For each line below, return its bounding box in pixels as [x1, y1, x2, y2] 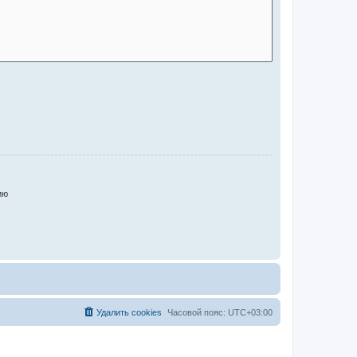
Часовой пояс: [167, 307, 228, 317]
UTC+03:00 [228, 307, 273, 317]
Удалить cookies [96, 307, 162, 317]
